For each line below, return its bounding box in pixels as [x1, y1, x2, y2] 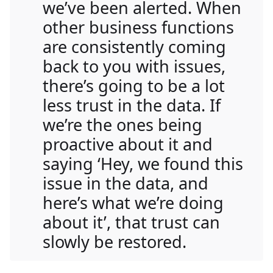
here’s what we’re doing [43, 191, 224, 214]
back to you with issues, [43, 54, 225, 77]
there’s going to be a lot [43, 74, 225, 97]
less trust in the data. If [43, 93, 221, 116]
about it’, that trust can [43, 210, 220, 233]
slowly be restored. [43, 230, 186, 253]
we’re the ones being [43, 113, 202, 136]
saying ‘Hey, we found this [43, 152, 243, 175]
